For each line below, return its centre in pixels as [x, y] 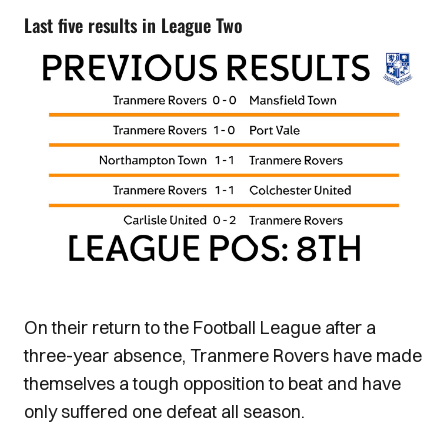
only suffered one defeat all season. [164, 411]
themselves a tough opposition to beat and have [212, 383]
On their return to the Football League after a [200, 327]
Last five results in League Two [133, 25]
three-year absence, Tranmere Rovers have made [223, 355]
